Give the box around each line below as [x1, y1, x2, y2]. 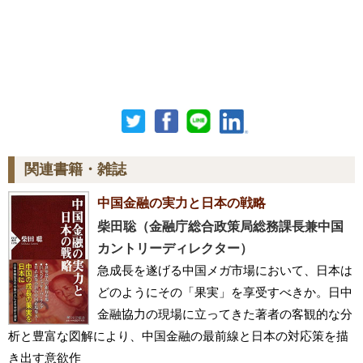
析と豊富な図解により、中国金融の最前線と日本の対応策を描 [8, 329, 348, 343]
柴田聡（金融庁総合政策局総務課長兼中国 [97, 220, 344, 233]
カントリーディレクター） [97, 241, 253, 255]
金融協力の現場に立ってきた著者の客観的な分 [97, 307, 352, 321]
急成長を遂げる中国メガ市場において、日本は [97, 263, 352, 277]
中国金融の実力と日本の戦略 [97, 196, 266, 210]
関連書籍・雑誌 [24, 161, 126, 177]
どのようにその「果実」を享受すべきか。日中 [97, 285, 352, 299]
